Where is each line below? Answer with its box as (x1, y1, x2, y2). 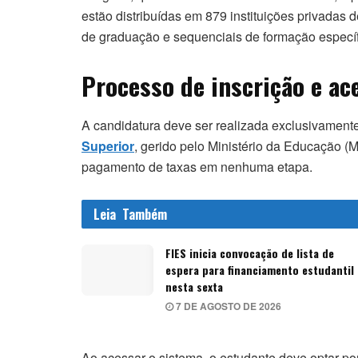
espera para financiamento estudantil (165, 261, 354, 278)
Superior (82, 136, 134, 155)
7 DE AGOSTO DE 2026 (173, 298, 281, 313)
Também (122, 204, 167, 224)
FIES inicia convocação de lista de (165, 244, 334, 261)
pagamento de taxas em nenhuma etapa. (82, 157, 312, 176)
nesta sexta (165, 277, 223, 295)
